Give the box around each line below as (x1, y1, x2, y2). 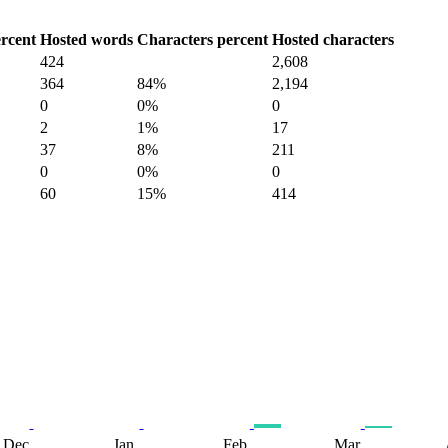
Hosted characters (272, 31, 394, 49)
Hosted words (40, 31, 133, 49)
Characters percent (137, 31, 268, 49)
